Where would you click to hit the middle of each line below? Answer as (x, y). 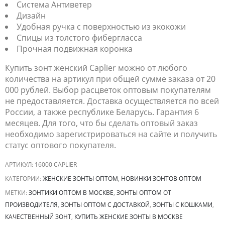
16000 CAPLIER (56, 165)
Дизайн (31, 16)
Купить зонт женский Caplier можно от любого (96, 68)
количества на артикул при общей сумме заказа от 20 (110, 79)
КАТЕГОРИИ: (24, 179)
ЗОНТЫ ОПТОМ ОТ (144, 193)
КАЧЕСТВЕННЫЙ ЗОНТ (38, 217)
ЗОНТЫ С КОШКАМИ (183, 205)
